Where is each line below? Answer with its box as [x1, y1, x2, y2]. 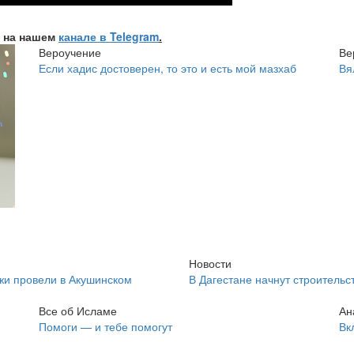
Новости [189, 254, 232, 271]
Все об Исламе [39, 302, 117, 318]
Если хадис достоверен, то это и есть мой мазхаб [39, 60, 296, 76]
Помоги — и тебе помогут [39, 318, 172, 334]
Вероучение [39, 44, 101, 60]
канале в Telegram [58, 28, 159, 44]
